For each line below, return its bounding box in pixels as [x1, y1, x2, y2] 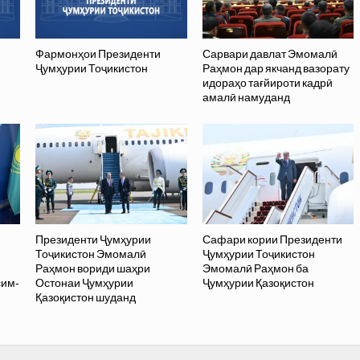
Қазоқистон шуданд [35, 291, 137, 305]
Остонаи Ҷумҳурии [35, 276, 134, 290]
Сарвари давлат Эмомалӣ [202, 47, 337, 61]
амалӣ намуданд [202, 91, 290, 104]
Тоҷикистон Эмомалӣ [35, 247, 147, 261]
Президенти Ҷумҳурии [35, 233, 152, 247]
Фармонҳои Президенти [35, 47, 162, 61]
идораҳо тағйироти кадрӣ [202, 76, 333, 90]
